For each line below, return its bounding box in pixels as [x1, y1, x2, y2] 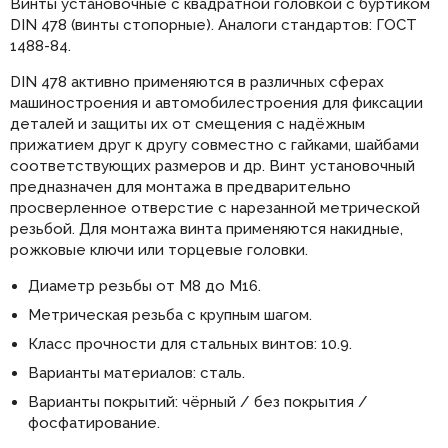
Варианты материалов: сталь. [28, 364, 245, 383]
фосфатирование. [28, 414, 160, 433]
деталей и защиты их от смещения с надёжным [10, 115, 365, 134]
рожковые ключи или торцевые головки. [10, 241, 308, 260]
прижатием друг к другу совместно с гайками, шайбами [10, 136, 419, 155]
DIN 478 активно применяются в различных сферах [10, 73, 384, 92]
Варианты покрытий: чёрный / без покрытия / [28, 393, 368, 412]
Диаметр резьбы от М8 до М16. [28, 277, 261, 296]
